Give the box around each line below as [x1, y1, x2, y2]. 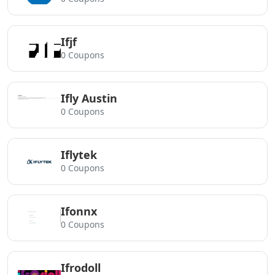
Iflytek [61, 147, 97, 162]
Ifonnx [61, 204, 97, 219]
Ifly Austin [61, 91, 117, 106]
